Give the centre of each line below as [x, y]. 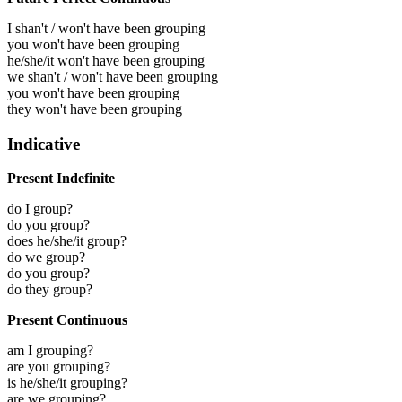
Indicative [44, 144]
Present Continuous [67, 320]
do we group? [46, 258]
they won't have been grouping [95, 109]
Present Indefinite [61, 179]
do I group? [40, 209]
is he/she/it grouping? [67, 383]
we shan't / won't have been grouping [113, 76]
